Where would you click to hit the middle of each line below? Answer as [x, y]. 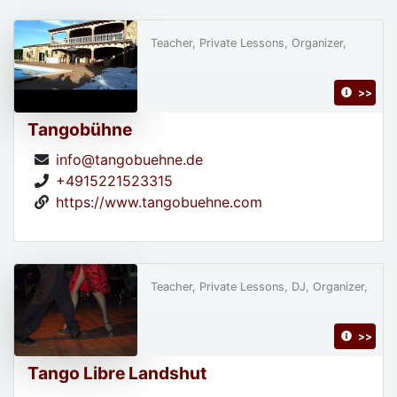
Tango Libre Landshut [117, 373]
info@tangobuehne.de [129, 159]
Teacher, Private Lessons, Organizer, [248, 43]
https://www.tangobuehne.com [159, 202]
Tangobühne [80, 129]
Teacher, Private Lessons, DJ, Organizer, [259, 286]
